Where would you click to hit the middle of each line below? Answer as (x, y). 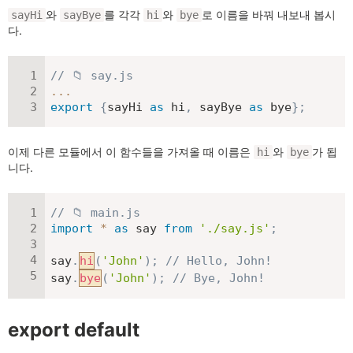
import (72, 229)
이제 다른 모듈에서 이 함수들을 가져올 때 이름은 (131, 152)
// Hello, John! (219, 261)
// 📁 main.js (95, 213)
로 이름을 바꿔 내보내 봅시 (269, 15)
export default (74, 330)
